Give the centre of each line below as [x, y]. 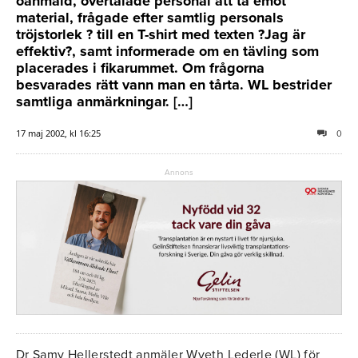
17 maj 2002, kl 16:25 [58, 133]
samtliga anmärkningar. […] [104, 101]
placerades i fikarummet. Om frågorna [140, 68]
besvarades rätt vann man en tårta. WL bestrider [174, 84]
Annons [179, 172]
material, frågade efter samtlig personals [150, 17]
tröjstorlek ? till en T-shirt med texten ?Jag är [161, 34]
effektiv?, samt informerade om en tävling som [167, 51]
